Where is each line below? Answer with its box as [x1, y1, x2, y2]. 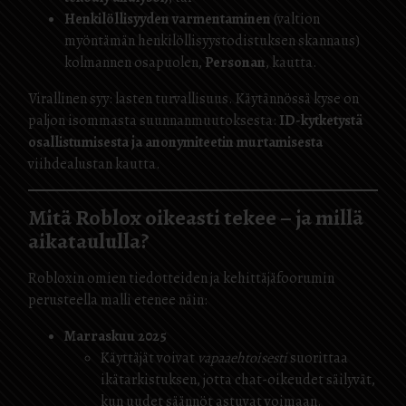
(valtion [271, 9, 320, 29]
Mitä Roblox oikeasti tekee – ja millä [28, 203, 363, 232]
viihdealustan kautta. [28, 154, 160, 174]
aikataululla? [28, 227, 150, 256]
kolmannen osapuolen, [64, 53, 205, 72]
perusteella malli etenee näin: [28, 290, 208, 310]
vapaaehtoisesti [198, 348, 287, 368]
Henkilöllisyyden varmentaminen [64, 9, 271, 29]
